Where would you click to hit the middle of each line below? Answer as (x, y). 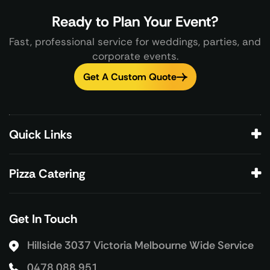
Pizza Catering (47, 174)
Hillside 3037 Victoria (81, 246)
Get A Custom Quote (130, 77)
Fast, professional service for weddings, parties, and (135, 42)
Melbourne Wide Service (194, 246)
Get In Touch (43, 219)
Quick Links (40, 135)
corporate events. (135, 56)
